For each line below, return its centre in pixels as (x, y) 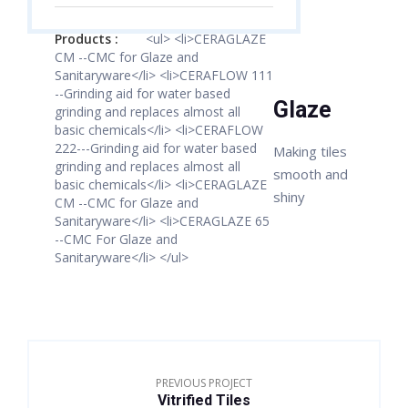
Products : (87, 38)
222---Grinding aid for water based (156, 148)
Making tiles (310, 151)
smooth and (311, 173)
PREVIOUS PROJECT (204, 382)
